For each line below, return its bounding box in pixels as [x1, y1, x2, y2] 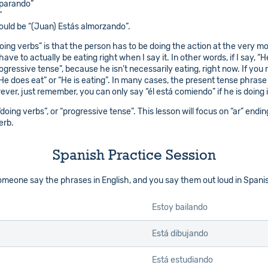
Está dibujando [152, 229, 208, 239]
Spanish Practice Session [52, 146, 216, 163]
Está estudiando [152, 255, 213, 266]
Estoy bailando [152, 202, 208, 213]
